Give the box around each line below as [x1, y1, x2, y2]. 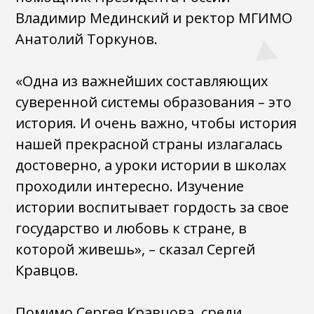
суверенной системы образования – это [15, 93, 292, 111]
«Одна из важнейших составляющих [15, 71, 268, 90]
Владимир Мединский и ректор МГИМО [15, 8, 293, 27]
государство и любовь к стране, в [15, 219, 247, 238]
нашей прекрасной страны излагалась [15, 135, 283, 153]
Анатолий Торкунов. [15, 29, 158, 48]
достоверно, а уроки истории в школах [15, 156, 287, 175]
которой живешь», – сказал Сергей [15, 240, 256, 259]
